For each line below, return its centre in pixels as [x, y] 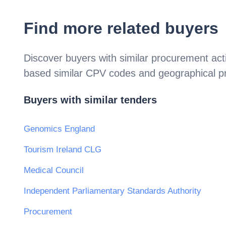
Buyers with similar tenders [90, 100]
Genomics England [59, 129]
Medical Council [54, 171]
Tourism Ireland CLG [63, 150]
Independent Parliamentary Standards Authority [112, 191]
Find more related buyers [121, 28]
